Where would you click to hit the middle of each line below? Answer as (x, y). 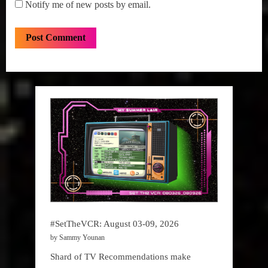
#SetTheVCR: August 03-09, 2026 (115, 223)
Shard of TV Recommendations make (121, 256)
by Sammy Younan (77, 237)
